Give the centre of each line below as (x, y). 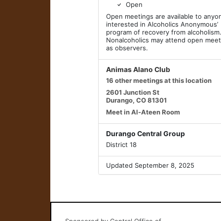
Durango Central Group (146, 134)
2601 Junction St (133, 92)
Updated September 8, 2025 (150, 165)
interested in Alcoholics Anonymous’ (162, 24)
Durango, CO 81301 (137, 100)
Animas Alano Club (138, 70)
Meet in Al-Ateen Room (143, 112)
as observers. (127, 48)
